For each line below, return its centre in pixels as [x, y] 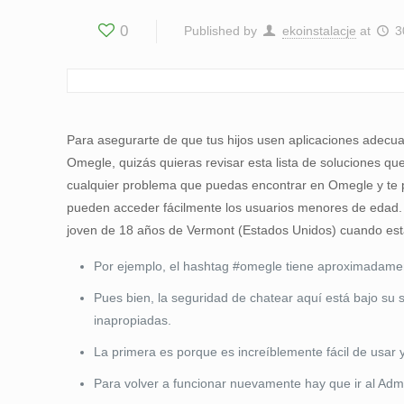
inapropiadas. [133, 320]
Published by [221, 31]
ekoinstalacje [319, 31]
